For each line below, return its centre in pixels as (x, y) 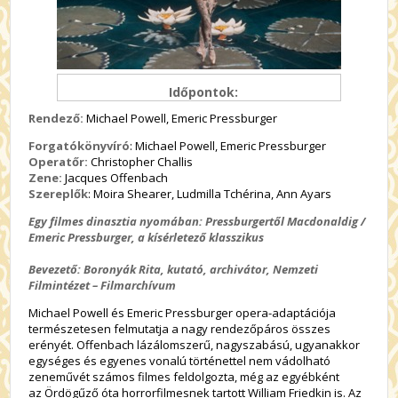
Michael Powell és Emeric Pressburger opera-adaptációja (183, 313)
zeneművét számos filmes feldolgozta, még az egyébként (184, 377)
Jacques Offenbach (115, 178)
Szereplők (59, 194)
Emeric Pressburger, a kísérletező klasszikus (148, 237)
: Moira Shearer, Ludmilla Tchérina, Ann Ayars (210, 194)
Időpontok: (203, 92)
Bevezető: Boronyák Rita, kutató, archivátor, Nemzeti (174, 269)
